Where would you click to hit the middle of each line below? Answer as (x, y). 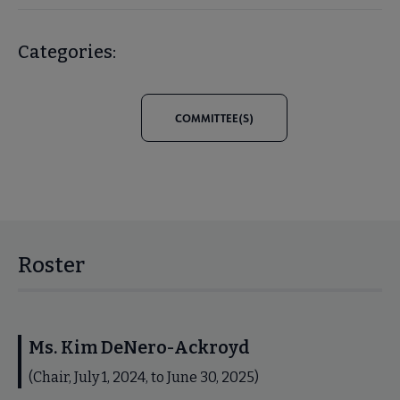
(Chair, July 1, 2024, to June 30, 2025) (144, 378)
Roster (51, 266)
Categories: (67, 52)
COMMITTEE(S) (214, 118)
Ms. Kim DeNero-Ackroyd (139, 348)
